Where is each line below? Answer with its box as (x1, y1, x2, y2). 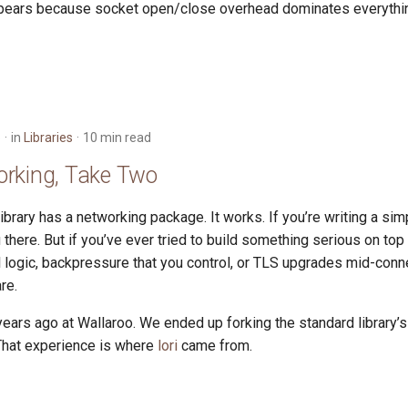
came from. (178, 337, 252, 354)
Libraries (24, 130, 73, 145)
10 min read (83, 130, 151, 145)
